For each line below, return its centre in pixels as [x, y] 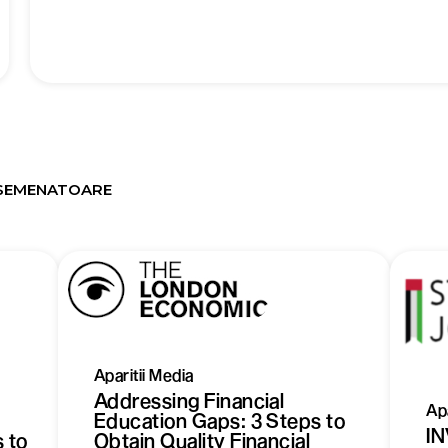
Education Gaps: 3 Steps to [219, 420]
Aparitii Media [143, 375]
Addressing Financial [189, 400]
